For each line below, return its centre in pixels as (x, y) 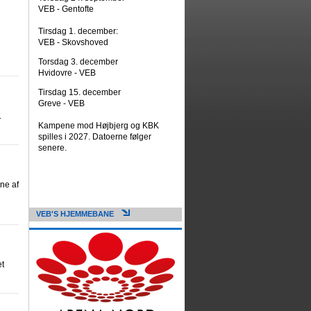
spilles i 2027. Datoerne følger (94, 137)
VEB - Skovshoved (73, 42)
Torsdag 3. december (78, 62)
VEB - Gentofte (66, 9)
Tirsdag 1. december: (78, 31)
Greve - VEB (62, 103)
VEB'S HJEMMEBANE (75, 214)
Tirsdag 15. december (79, 92)
